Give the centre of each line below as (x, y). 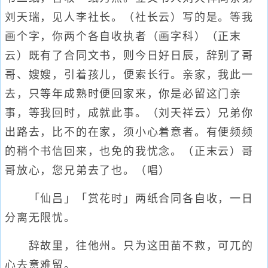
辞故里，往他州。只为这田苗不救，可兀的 (129, 246)
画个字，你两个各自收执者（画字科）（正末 (123, 36)
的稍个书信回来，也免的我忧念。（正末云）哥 (129, 151)
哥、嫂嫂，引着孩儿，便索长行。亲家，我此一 (129, 75)
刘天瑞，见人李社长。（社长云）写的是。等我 (129, 17)
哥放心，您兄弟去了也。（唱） (88, 170)
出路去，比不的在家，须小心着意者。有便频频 (129, 132)
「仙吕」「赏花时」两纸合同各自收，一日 (129, 199)
